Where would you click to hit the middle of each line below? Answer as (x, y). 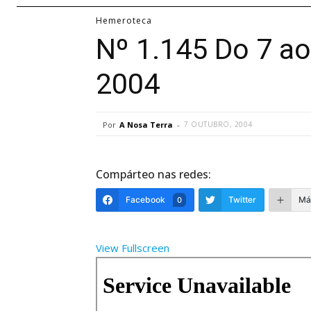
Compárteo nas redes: (153, 174)
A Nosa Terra (146, 125)
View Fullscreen (133, 248)
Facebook (145, 200)
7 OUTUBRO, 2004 (218, 124)
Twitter (242, 200)
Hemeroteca (124, 20)
